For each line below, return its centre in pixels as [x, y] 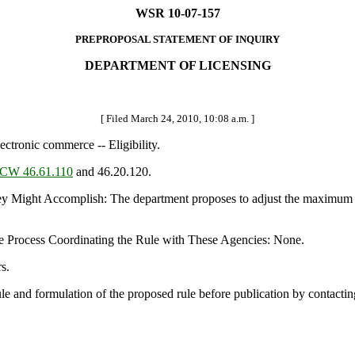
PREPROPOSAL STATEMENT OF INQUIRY [177, 39]
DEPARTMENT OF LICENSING [177, 65]
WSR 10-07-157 [177, 13]
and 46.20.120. [112, 172]
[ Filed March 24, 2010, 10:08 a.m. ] [177, 118]
